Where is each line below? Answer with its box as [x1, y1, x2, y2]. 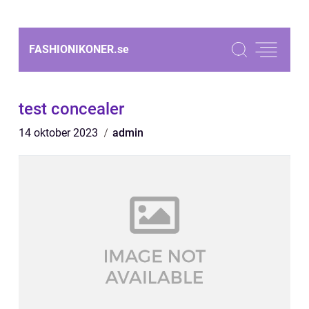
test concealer [19, 99, 124, 119]
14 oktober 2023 [19, 126, 101, 139]
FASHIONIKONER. [29, 43, 117, 56]
